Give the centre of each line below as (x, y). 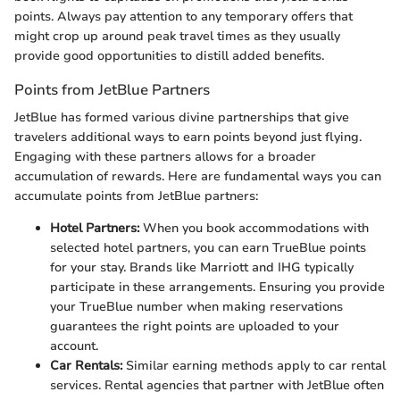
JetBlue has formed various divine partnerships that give (182, 118)
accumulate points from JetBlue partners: (136, 196)
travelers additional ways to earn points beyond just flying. (188, 137)
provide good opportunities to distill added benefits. (169, 56)
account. (74, 346)
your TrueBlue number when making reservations (196, 307)
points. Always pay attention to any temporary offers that (183, 17)
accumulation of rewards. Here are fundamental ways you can (198, 177)
